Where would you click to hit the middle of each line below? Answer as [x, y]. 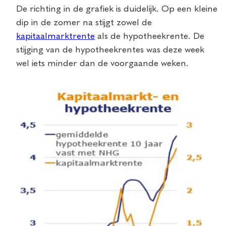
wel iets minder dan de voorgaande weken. [102, 63]
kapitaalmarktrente [55, 36]
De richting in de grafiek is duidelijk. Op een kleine [117, 9]
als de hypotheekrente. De [150, 36]
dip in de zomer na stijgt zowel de [84, 22]
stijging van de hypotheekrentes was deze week [110, 50]
